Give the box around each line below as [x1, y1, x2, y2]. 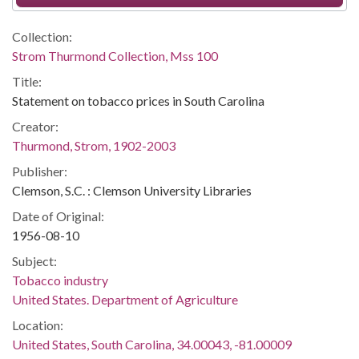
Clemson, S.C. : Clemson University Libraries [12, 183, 252, 198]
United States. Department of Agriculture [12, 292, 238, 307]
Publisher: [12, 163, 67, 179]
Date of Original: [12, 208, 104, 224]
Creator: [12, 119, 58, 134]
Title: [12, 74, 42, 89]
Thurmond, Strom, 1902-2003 [12, 138, 175, 153]
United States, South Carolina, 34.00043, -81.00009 [12, 337, 292, 352]
